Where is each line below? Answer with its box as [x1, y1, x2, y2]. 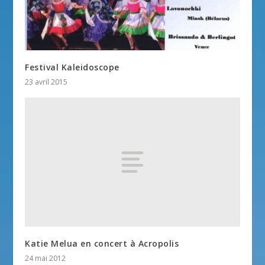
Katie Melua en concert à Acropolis [25, 237, 179, 249]
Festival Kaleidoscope [25, 61, 119, 73]
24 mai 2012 [25, 253, 66, 263]
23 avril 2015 [25, 76, 68, 87]
